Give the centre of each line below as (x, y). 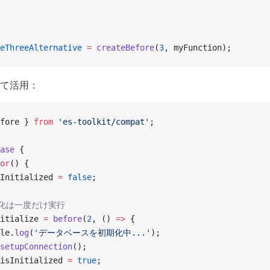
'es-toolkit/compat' (101, 122)
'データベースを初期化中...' (92, 233)
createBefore (123, 48)
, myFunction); (198, 48)
